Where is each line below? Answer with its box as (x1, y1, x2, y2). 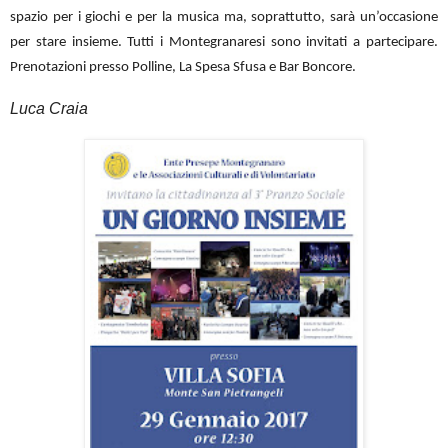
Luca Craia (10, 100, 88, 118)
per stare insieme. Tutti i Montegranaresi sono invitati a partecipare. (10, 35, 438, 51)
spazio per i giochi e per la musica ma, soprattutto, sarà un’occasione (10, 10, 438, 26)
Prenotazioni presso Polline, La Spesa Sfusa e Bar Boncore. (10, 60, 356, 76)
